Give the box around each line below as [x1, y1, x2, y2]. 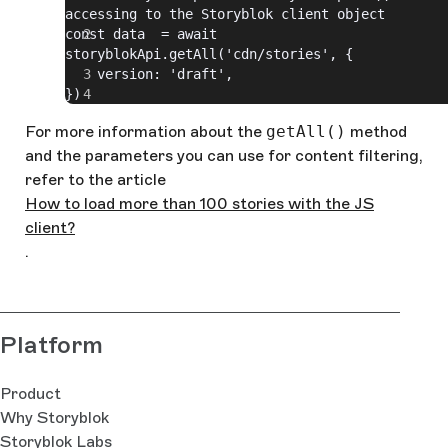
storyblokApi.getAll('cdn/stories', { [65, 45, 353, 62]
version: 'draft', [65, 65, 233, 82]
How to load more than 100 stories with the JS [25, 193, 374, 213]
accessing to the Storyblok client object [65, 5, 385, 22]
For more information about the [25, 121, 266, 141]
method [346, 121, 407, 141]
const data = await [65, 25, 217, 42]
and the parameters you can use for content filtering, [25, 145, 423, 165]
